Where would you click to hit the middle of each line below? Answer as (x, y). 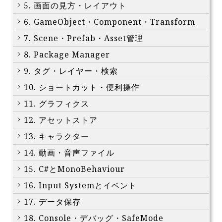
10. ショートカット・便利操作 (82, 87)
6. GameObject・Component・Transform (110, 22)
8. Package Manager (67, 55)
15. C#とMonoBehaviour (74, 169)
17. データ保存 (52, 202)
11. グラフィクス (56, 104)
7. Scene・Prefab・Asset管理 (83, 38)
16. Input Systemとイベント (80, 186)
